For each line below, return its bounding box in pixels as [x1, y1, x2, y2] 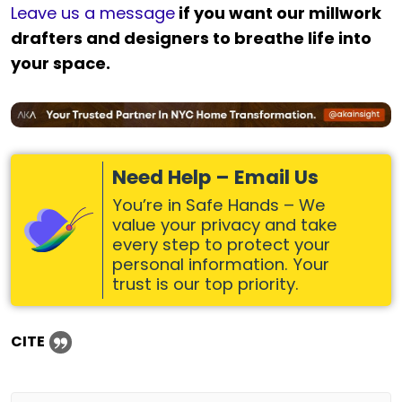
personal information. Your [112, 252, 329, 275]
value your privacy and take [112, 213, 337, 236]
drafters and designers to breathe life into [11, 27, 371, 50]
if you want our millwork [175, 2, 381, 25]
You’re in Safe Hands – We [112, 193, 326, 216]
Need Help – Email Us [112, 162, 319, 191]
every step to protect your [112, 232, 330, 256]
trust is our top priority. [112, 272, 299, 295]
